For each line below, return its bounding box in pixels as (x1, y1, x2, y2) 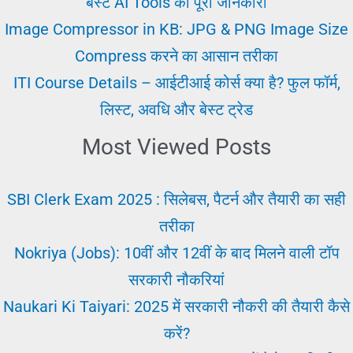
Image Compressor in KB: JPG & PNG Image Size (5, 19, 348, 39)
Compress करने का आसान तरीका (75, 46, 278, 65)
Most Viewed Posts (82, 133, 271, 160)
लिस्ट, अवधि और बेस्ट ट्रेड (100, 99, 253, 119)
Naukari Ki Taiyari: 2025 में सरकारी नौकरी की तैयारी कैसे (3, 296, 350, 316)
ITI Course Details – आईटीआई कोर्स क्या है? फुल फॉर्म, (13, 72, 340, 92)
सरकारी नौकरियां (128, 269, 225, 289)
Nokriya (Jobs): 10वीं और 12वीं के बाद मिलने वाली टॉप (13, 243, 340, 262)
